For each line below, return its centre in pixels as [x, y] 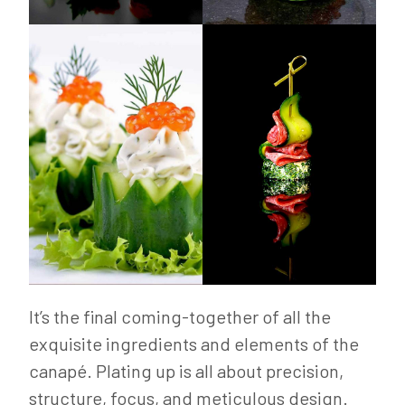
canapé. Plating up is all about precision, [186, 371]
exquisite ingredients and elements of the [194, 344]
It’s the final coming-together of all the [180, 316]
